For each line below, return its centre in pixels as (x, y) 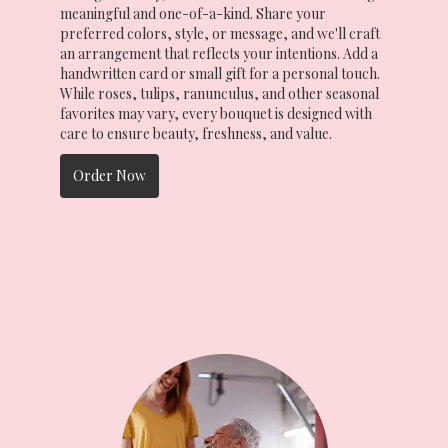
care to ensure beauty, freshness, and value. (196, 133)
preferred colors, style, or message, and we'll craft (220, 33)
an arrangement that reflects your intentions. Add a (219, 53)
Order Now (109, 175)
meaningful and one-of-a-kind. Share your (193, 13)
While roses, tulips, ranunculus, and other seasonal (219, 93)
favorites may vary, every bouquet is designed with (216, 113)
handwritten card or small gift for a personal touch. (220, 73)
